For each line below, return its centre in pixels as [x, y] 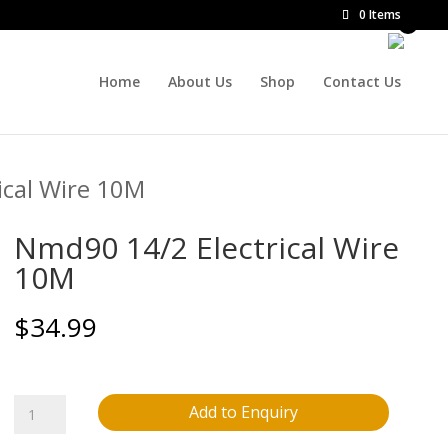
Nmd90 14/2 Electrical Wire [206, 247]
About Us [200, 81]
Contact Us [362, 81]
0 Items [380, 14]
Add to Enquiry [243, 411]
